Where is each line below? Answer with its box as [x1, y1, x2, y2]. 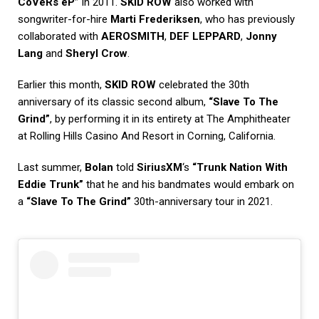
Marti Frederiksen [110, 13, 200, 26]
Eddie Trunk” [18, 178, 83, 192]
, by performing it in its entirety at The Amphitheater [50, 113, 291, 126]
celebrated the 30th [156, 78, 249, 92]
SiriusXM [137, 161, 182, 174]
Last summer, [18, 161, 85, 174]
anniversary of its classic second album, [18, 95, 209, 109]
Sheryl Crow [66, 47, 127, 61]
